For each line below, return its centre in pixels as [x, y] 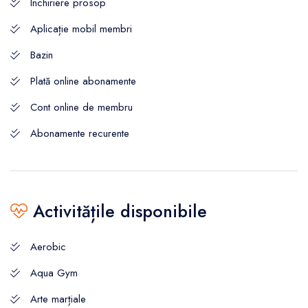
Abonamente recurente [80, 133]
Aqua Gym [54, 273]
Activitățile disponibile [117, 211]
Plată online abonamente [83, 81]
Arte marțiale [58, 299]
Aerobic [48, 246]
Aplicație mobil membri [81, 29]
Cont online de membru [81, 107]
